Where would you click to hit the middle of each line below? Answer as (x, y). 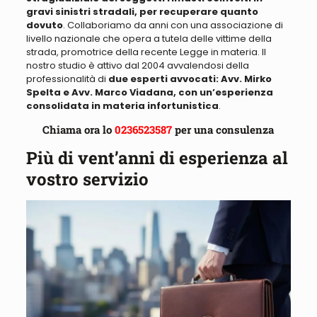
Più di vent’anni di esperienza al (157, 158)
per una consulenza (225, 130)
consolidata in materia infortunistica (122, 106)
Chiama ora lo (79, 130)
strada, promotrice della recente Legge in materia (142, 52)
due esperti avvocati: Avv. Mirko (190, 79)
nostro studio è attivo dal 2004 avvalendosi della (137, 66)
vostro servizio (87, 179)
